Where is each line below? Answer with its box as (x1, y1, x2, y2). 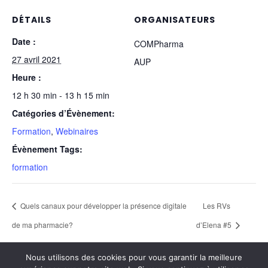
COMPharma (134, 37, 184, 50)
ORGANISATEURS (134, 13, 215, 26)
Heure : (12, 71, 41, 83)
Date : (12, 35, 36, 47)
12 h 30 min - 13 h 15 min (12, 89, 109, 101)
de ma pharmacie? (12, 219, 73, 230)
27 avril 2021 (12, 53, 61, 65)
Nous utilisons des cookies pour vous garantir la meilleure (26, 252, 242, 262)
